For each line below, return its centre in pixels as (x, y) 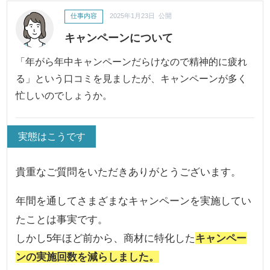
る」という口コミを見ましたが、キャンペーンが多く (132, 79)
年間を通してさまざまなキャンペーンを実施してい (134, 201)
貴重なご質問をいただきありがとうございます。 (129, 172)
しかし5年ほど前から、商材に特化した (106, 238)
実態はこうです (52, 137)
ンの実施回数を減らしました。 (88, 257)
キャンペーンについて (118, 37)
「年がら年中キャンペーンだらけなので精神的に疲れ (132, 62)
